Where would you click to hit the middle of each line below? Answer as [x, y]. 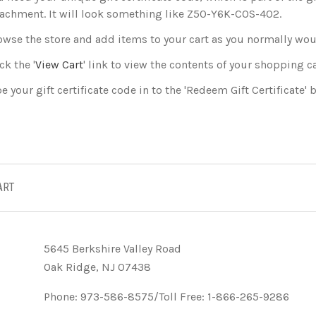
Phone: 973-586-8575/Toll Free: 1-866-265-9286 [166, 297]
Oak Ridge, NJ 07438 [97, 267]
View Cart [59, 65]
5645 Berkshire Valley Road [112, 249]
